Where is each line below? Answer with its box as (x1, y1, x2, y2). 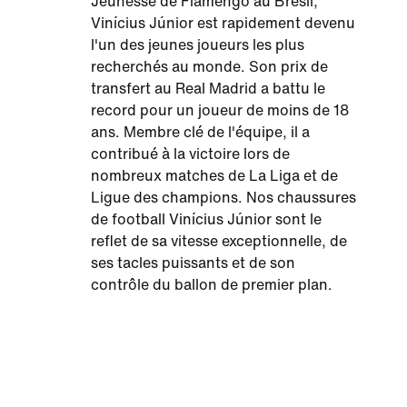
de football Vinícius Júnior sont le (91, 212, 322, 228)
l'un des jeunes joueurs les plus (91, 37, 304, 54)
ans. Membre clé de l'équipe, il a (91, 124, 310, 141)
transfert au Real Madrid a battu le (91, 81, 325, 97)
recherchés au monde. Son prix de (91, 59, 328, 75)
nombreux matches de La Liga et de (91, 168, 338, 184)
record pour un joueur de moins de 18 (91, 103, 349, 119)
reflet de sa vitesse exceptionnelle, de (91, 233, 347, 250)
